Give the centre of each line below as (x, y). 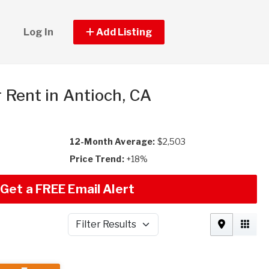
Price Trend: (97, 159)
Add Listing (123, 32)
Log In (38, 32)
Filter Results (94, 230)
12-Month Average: (113, 141)
